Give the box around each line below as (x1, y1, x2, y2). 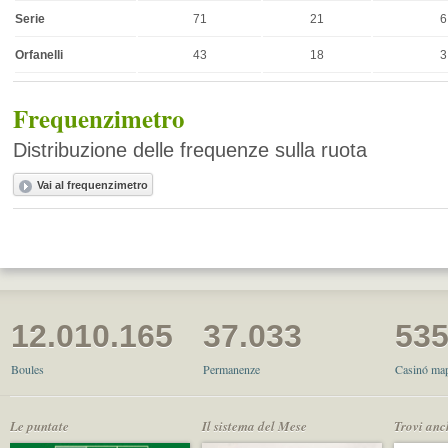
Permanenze (203, 361, 261, 378)
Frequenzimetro (13, 100, 185, 137)
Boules (11, 361, 45, 378)
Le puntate (10, 417, 69, 436)
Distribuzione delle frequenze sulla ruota (13, 139, 368, 162)
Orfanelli (15, 47, 64, 62)
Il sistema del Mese (202, 417, 307, 436)
